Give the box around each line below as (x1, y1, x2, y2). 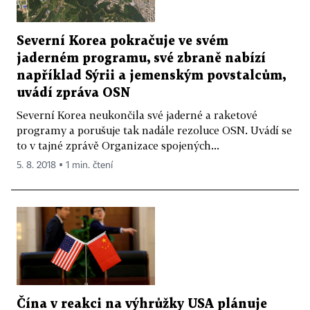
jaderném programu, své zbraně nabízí (17, 52, 266, 64)
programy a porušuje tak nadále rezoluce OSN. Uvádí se (17, 123, 292, 136)
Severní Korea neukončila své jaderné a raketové (17, 108, 257, 121)
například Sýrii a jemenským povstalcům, (17, 69, 286, 82)
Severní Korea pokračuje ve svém (17, 35, 228, 47)
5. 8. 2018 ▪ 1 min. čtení (17, 160, 113, 170)
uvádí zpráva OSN (17, 86, 131, 99)
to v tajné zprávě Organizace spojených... (17, 138, 219, 152)
